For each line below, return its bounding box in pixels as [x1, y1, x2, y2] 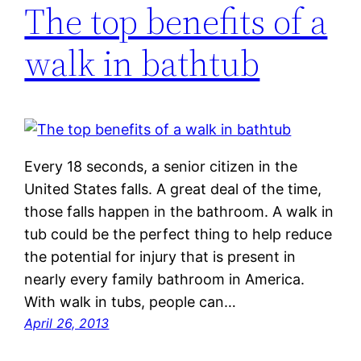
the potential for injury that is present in [24, 247, 297, 265]
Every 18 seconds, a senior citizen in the [24, 157, 298, 175]
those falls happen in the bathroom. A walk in [24, 202, 334, 220]
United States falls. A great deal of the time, [24, 180, 322, 197]
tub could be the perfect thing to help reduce [24, 225, 333, 243]
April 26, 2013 [24, 314, 110, 331]
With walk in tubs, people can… [24, 293, 237, 310]
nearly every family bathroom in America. [24, 270, 305, 288]
